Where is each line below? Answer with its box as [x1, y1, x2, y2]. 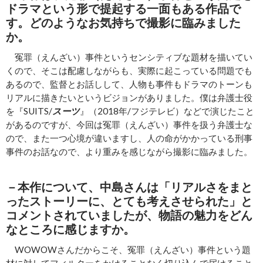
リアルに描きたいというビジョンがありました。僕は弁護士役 [6, 92, 252, 103]
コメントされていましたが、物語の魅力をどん [6, 207, 252, 222]
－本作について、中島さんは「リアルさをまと [6, 179, 252, 194]
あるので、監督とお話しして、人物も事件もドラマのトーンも [6, 78, 252, 89]
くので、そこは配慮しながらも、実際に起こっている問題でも [6, 65, 252, 76]
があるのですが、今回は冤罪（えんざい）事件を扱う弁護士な [6, 119, 252, 130]
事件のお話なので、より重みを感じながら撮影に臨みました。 [6, 146, 252, 157]
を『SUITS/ [6, 105, 52, 116]
